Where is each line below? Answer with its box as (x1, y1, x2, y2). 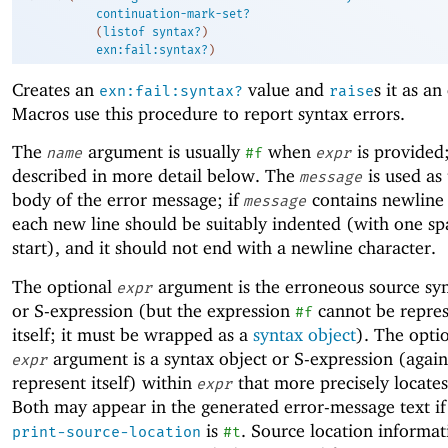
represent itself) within (12, 371, 197, 393)
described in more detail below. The (12, 165, 300, 187)
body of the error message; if (12, 189, 244, 211)
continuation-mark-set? (96, 7, 250, 22)
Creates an (12, 79, 99, 101)
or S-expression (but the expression (12, 299, 295, 321)
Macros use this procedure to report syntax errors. (12, 103, 405, 125)
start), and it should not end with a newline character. (12, 237, 436, 259)
